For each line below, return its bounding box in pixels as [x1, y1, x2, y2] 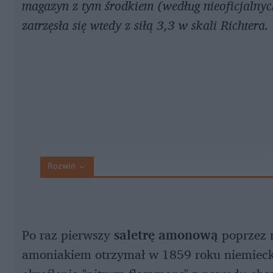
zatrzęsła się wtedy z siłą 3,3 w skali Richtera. [22, 15, 269, 36]
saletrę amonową [114, 224, 218, 246]
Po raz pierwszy [22, 224, 114, 246]
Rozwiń [48, 160, 76, 172]
